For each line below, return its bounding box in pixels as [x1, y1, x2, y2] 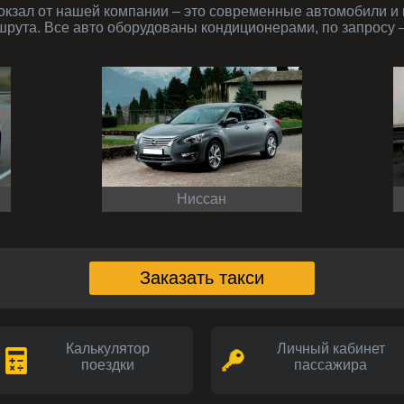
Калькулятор [65, 340, 150, 356]
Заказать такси [140, 267, 264, 288]
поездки [80, 356, 134, 372]
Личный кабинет [276, 340, 385, 356]
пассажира [294, 356, 367, 372]
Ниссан [188, 190, 227, 207]
